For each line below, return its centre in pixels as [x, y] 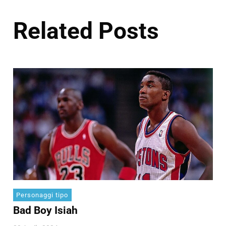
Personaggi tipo [42, 195]
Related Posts [86, 31]
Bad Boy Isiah [45, 211]
